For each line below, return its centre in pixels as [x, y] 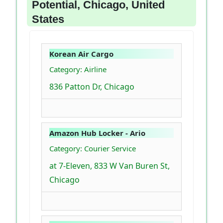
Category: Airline [78, 69]
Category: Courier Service [93, 149]
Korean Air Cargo [81, 54]
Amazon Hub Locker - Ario [97, 133]
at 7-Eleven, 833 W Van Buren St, [110, 166]
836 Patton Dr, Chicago [92, 87]
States [48, 19]
